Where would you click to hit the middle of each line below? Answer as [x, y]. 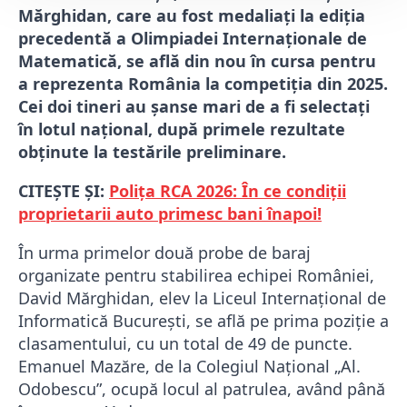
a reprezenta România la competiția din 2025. [203, 84]
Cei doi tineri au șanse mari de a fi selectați [194, 107]
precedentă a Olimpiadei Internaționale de [193, 39]
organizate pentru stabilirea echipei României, [196, 276]
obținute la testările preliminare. [152, 152]
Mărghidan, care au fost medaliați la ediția [192, 16]
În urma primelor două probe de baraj [164, 253]
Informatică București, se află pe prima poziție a [203, 321]
